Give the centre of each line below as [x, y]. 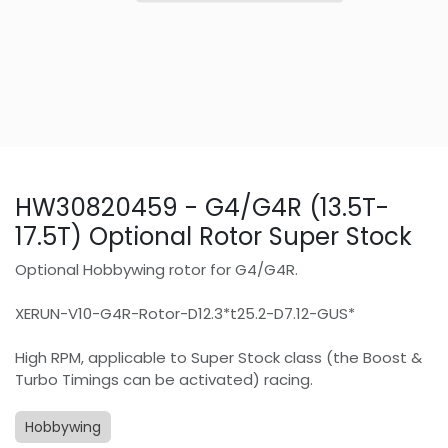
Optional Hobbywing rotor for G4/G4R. [156, 270]
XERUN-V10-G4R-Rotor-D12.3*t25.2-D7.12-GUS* [185, 314]
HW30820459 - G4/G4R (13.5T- [202, 208]
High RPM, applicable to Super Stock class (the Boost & [218, 358]
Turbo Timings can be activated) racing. [164, 380]
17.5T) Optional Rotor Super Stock [213, 237]
